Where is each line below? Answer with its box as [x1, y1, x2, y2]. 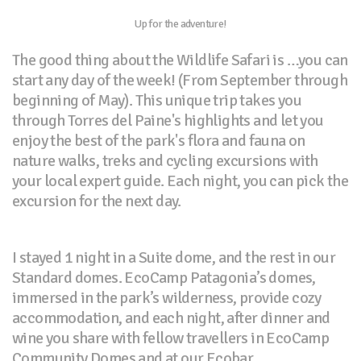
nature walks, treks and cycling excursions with [12, 151, 318, 172]
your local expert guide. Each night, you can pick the [12, 171, 349, 192]
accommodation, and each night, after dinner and [12, 308, 330, 329]
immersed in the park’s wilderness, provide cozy [12, 288, 322, 309]
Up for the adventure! [135, 17, 226, 31]
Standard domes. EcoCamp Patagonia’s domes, [12, 268, 316, 288]
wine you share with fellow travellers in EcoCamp [12, 328, 330, 349]
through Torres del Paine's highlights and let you [12, 110, 324, 131]
